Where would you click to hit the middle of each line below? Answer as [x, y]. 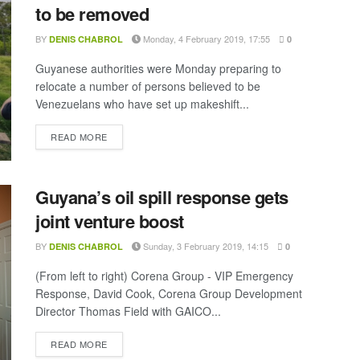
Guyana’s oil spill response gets [162, 196]
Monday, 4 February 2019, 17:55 [205, 39]
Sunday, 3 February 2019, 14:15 [205, 245]
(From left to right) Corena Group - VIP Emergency [164, 275]
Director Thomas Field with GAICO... [128, 311]
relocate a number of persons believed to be [148, 86]
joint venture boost [110, 221]
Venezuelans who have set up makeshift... [142, 104]
